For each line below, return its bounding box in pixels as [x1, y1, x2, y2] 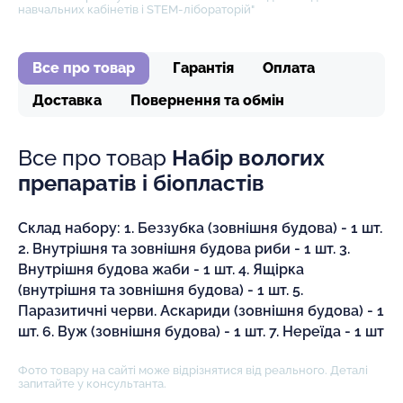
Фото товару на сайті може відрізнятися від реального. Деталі [18, 363, 368, 377]
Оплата [263, 58, 315, 76]
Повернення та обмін [130, 91, 284, 109]
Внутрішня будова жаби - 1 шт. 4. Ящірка [18, 260, 304, 278]
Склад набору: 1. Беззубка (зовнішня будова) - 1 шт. [18, 219, 382, 237]
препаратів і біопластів [18, 169, 264, 196]
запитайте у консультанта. [18, 376, 166, 390]
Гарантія [173, 58, 234, 76]
